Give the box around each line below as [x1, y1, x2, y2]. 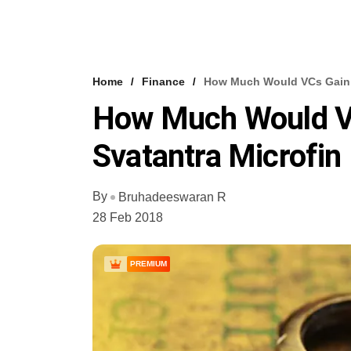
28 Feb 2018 [92, 210, 163, 224]
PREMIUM [130, 259, 167, 268]
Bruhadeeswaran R [118, 190, 226, 204]
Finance [142, 75, 185, 88]
